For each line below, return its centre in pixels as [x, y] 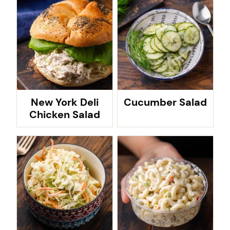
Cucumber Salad [165, 102]
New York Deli [65, 102]
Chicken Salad [65, 114]
